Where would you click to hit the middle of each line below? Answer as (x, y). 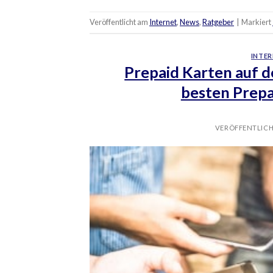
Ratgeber (218, 22)
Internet (163, 22)
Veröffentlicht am (119, 22)
